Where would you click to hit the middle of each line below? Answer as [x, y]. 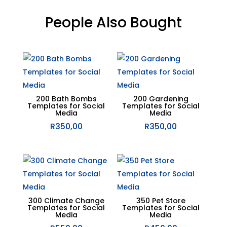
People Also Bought [113, 22]
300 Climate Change [66, 201]
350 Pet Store [161, 201]
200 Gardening [161, 99]
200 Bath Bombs [66, 99]
